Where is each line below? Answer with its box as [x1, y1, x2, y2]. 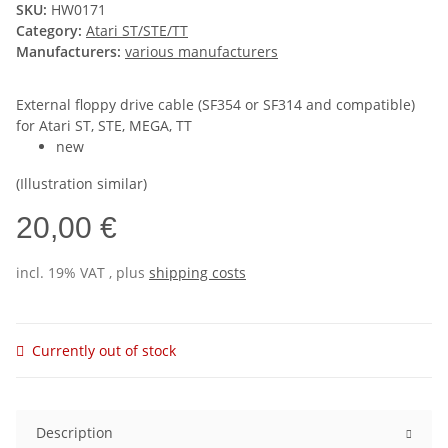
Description [36, 423, 113, 443]
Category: [16, 21, 86, 41]
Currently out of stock [32, 341, 176, 361]
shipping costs [149, 263, 246, 283]
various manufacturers [125, 42, 278, 62]
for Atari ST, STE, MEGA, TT [16, 116, 192, 136]
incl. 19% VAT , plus [16, 263, 149, 283]
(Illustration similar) [16, 174, 147, 194]
